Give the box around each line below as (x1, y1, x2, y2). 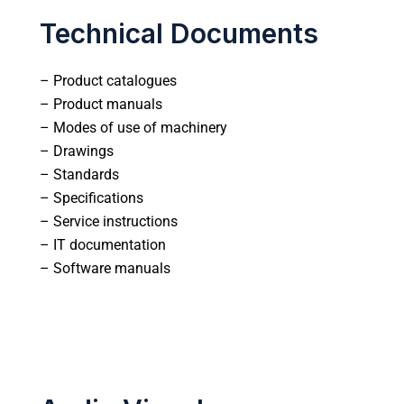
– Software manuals (40, 259, 170, 277)
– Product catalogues (40, 71, 177, 89)
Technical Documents (40, 16, 318, 50)
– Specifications (40, 188, 143, 207)
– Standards (40, 165, 119, 183)
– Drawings (40, 142, 114, 160)
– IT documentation (40, 235, 166, 253)
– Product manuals (40, 95, 162, 113)
